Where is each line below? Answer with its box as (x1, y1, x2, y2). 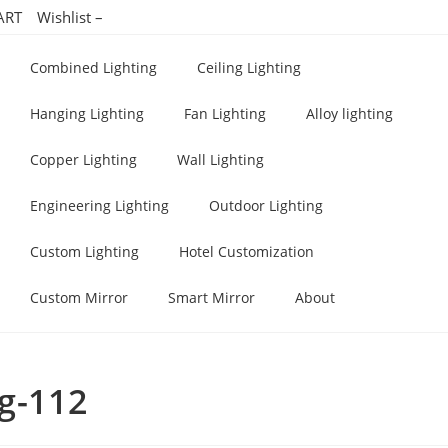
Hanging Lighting (29, 104, 144, 123)
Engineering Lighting (29, 196, 169, 215)
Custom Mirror (29, 288, 128, 307)
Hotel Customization (178, 242, 314, 261)
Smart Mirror (167, 288, 255, 307)
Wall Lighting (176, 150, 264, 169)
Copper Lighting (29, 150, 137, 169)
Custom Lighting (29, 242, 139, 261)
